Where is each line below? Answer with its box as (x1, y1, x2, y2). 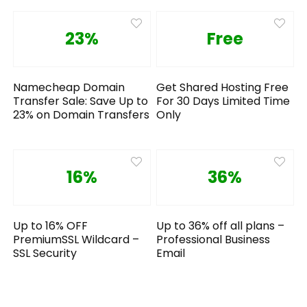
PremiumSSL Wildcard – (13, 231, 140, 247)
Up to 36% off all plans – (156, 217, 285, 234)
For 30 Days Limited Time (156, 93, 291, 109)
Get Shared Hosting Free (156, 79, 289, 95)
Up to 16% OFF (13, 217, 88, 234)
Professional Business (156, 231, 271, 247)
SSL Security (13, 245, 77, 261)
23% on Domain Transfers (13, 106, 150, 123)
